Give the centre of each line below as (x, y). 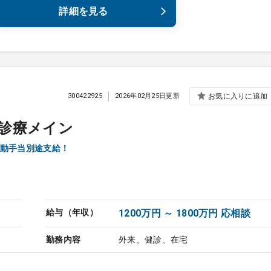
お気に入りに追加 (238, 96)
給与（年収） (72, 212)
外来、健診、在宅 (153, 240)
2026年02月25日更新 (147, 96)
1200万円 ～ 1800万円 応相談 (185, 213)
